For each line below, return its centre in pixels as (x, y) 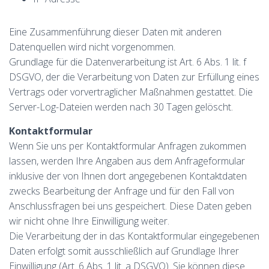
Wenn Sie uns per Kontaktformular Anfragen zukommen (128, 146)
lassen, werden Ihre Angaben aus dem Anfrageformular (127, 161)
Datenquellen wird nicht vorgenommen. (92, 47)
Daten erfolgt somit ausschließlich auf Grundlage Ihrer (124, 251)
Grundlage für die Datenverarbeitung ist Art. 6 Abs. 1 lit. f (128, 62)
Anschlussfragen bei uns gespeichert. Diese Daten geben (130, 206)
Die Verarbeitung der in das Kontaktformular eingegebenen (134, 236)
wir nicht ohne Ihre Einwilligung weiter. (89, 221)
